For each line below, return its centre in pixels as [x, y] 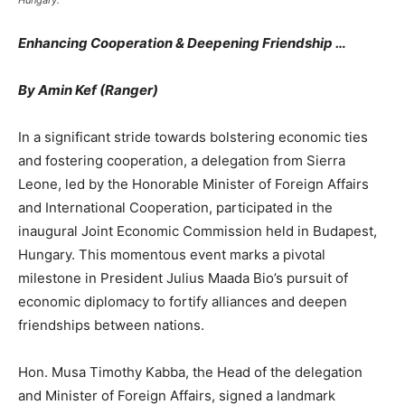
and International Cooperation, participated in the [175, 208]
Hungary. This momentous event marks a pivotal [172, 255]
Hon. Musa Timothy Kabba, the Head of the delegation [190, 372]
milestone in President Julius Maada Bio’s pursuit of [183, 278]
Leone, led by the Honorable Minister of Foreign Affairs [193, 184]
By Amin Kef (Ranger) [88, 90]
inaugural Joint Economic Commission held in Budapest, [198, 231]
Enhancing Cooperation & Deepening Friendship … [182, 43]
